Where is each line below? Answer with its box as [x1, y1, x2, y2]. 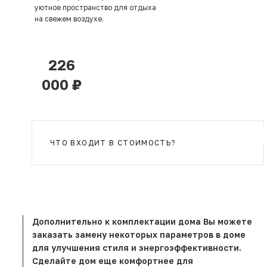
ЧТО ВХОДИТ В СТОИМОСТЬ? [50, 138, 176, 148]
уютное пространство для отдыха [35, 3, 156, 13]
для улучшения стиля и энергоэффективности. [32, 243, 241, 253]
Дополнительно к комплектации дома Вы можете [32, 216, 252, 227]
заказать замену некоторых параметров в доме [32, 229, 246, 240]
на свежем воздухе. [35, 14, 105, 24]
